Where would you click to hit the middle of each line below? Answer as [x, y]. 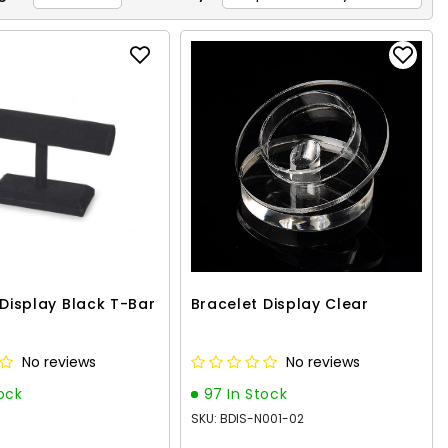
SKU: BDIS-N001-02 [247, 419]
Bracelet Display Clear [279, 304]
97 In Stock [245, 394]
